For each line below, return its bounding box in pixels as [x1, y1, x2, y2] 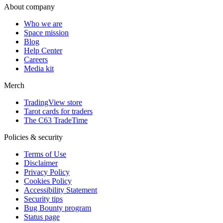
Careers [24, 55, 48, 64]
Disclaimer [24, 158, 58, 167]
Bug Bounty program [24, 203, 91, 212]
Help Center [24, 46, 62, 55]
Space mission [24, 28, 69, 37]
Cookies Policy [24, 176, 72, 185]
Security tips [24, 194, 63, 203]
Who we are [24, 19, 62, 28]
